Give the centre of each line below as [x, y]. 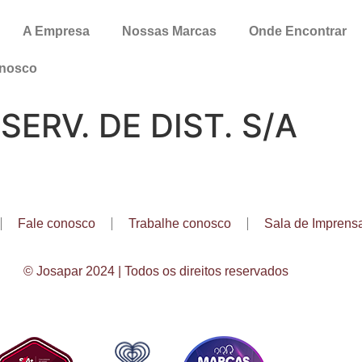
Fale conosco [57, 223]
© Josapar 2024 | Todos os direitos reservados [156, 271]
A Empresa [56, 31]
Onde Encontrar [297, 31]
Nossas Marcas [169, 31]
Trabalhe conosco [180, 223]
